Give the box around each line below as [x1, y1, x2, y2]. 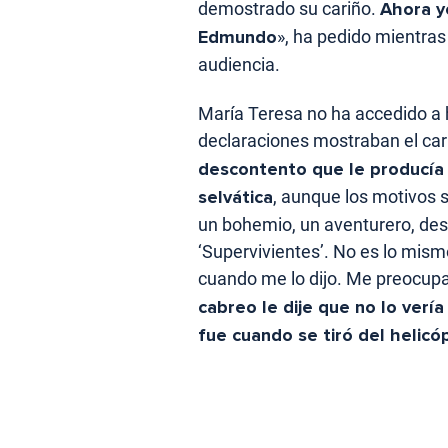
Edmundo [198, 26, 277, 49]
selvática [198, 186, 273, 209]
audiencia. [198, 54, 280, 76]
